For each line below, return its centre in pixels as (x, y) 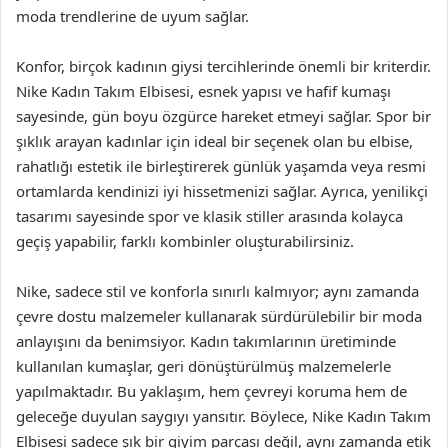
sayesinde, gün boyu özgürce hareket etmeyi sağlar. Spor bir (223, 116)
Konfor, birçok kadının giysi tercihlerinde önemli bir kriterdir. (223, 66)
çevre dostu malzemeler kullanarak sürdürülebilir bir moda (219, 316)
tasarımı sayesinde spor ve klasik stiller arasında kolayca (209, 216)
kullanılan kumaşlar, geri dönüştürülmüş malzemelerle (203, 366)
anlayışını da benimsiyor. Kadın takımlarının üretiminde (206, 341)
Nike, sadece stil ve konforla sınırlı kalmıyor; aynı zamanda (217, 291)
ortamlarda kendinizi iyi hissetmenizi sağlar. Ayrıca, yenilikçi (222, 191)
